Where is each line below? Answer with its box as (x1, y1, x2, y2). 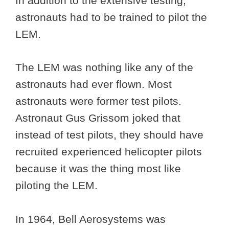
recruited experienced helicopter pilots (15, 145, 202, 157)
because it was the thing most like (15, 162, 181, 174)
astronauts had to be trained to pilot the (15, 11, 207, 24)
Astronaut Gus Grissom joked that (15, 111, 180, 124)
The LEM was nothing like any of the (15, 61, 193, 73)
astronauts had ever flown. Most (15, 78, 172, 90)
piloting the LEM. (15, 179, 98, 191)
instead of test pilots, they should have (15, 128, 203, 141)
